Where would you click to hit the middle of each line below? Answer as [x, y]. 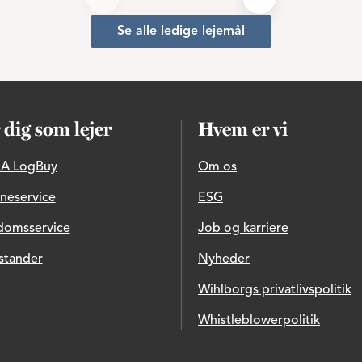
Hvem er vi [243, 131]
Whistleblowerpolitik [259, 321]
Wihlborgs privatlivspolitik [275, 290]
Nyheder [224, 259]
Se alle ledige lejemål [181, 32]
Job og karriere [243, 229]
